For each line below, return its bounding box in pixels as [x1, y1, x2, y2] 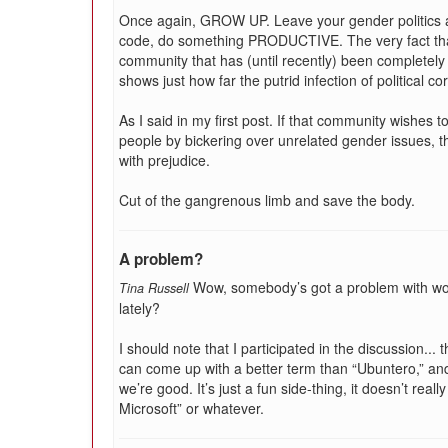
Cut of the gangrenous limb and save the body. [119, 190, 415, 210]
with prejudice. [119, 150, 210, 170]
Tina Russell [119, 279, 189, 297]
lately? [119, 298, 160, 318]
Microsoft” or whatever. [119, 398, 264, 418]
